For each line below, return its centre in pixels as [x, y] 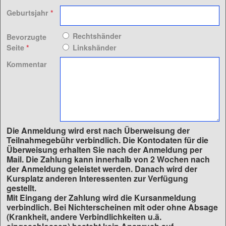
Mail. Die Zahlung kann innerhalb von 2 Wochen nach [108, 159]
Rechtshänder [97, 36]
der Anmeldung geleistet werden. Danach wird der [102, 168]
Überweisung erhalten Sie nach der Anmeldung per [104, 149]
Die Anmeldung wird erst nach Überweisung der [98, 130]
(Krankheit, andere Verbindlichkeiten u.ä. [84, 216]
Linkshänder [94, 47]
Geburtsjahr [29, 12]
